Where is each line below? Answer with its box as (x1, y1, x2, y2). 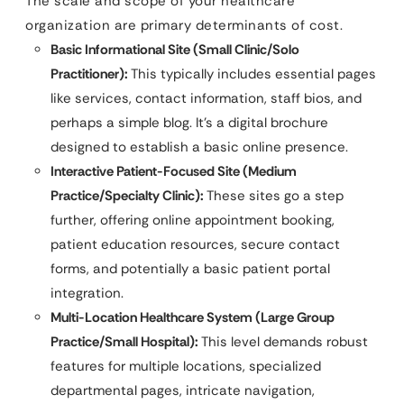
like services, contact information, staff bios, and (50, 89, 362, 107)
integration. (50, 284, 124, 302)
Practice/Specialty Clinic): (50, 187, 204, 205)
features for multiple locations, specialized (50, 357, 321, 375)
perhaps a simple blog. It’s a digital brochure (50, 114, 328, 132)
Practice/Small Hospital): (50, 333, 198, 351)
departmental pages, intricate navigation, (50, 381, 315, 399)
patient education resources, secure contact (50, 235, 340, 253)
